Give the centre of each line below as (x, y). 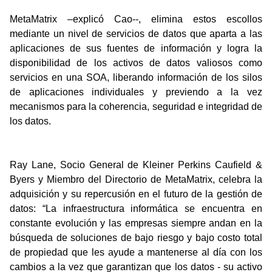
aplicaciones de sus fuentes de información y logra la (136, 48)
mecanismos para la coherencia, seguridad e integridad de (136, 107)
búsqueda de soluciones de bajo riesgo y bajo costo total (136, 238)
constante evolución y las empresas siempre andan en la (136, 223)
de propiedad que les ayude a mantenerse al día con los (136, 252)
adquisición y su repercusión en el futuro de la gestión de (136, 194)
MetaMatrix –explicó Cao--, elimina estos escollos (136, 19)
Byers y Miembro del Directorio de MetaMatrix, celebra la (136, 179)
